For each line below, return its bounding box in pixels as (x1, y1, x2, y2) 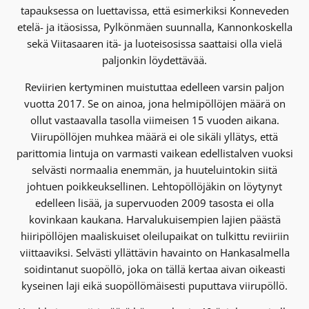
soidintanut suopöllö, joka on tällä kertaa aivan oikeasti (23, 261, 286, 276)
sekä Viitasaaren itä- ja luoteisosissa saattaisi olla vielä (27, 36, 282, 50)
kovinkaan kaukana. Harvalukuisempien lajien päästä (28, 212, 281, 226)
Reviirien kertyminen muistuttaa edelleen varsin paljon (25, 79, 284, 94)
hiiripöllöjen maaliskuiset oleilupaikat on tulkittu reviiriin (20, 228, 289, 243)
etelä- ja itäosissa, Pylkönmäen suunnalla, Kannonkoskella (17, 19, 292, 34)
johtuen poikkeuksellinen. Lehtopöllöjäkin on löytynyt (27, 179, 282, 193)
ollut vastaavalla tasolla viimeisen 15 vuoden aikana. (30, 112, 279, 127)
